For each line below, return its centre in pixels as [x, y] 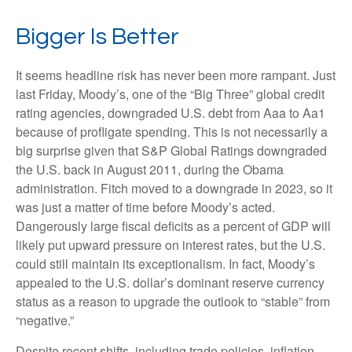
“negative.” [45, 321]
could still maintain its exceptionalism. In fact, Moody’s [165, 264]
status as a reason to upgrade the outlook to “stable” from [173, 302]
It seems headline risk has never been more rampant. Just [176, 75]
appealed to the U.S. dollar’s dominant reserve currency [170, 283]
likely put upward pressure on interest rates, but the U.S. [170, 245]
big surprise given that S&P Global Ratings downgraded [171, 151]
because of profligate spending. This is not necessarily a [172, 132]
